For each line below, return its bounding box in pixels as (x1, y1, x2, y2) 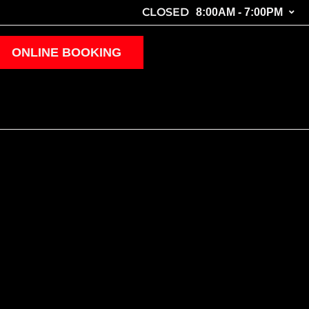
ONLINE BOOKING (11, 45, 121, 59)
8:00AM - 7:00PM (196, 6, 283, 18)
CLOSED (142, 6, 190, 19)
